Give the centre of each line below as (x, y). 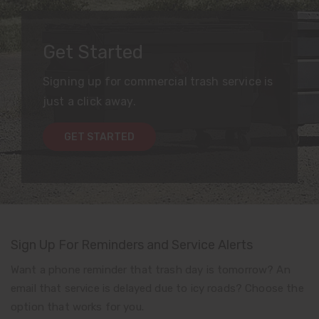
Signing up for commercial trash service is (158, 82)
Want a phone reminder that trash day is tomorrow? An (151, 270)
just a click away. (89, 102)
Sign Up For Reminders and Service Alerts (132, 245)
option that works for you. (77, 307)
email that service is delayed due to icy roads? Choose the (157, 289)
